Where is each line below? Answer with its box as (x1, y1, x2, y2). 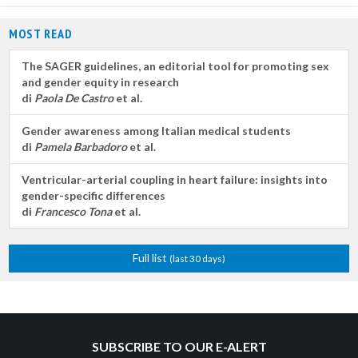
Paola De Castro (34, 91, 113, 105)
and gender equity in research (22, 75, 179, 89)
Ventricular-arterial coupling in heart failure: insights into (22, 173, 328, 186)
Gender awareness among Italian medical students (22, 124, 291, 137)
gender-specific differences (22, 189, 165, 202)
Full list (133, 251, 169, 265)
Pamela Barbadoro (34, 140, 127, 153)
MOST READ (9, 26, 73, 42)
